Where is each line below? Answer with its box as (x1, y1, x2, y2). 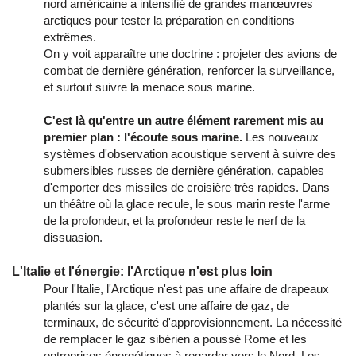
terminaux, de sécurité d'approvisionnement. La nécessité (44, 315, 342, 329)
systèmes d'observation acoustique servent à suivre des (44, 146, 336, 161)
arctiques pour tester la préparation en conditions (44, 13, 295, 27)
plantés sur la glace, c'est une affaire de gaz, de (44, 298, 289, 312)
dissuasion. (44, 230, 103, 244)
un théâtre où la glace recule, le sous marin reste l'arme (44, 196, 330, 211)
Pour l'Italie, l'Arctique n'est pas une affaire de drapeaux (44, 281, 329, 296)
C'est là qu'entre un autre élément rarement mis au (44, 113, 323, 127)
